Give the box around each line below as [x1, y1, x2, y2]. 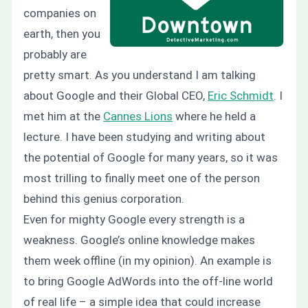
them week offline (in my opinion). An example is [23, 253, 272, 267]
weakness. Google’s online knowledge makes [23, 232, 256, 247]
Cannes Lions [103, 109, 173, 123]
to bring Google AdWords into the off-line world [23, 274, 274, 288]
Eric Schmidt [208, 88, 274, 102]
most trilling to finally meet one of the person [23, 170, 261, 185]
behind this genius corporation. [23, 191, 185, 206]
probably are [23, 47, 87, 61]
